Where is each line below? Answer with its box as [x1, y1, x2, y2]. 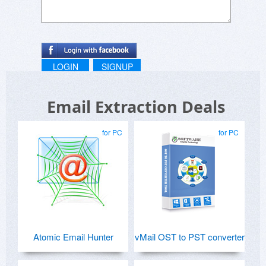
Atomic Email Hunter [33, 230, 113, 243]
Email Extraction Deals [47, 96, 225, 118]
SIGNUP [101, 61, 133, 73]
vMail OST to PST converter [134, 230, 245, 243]
